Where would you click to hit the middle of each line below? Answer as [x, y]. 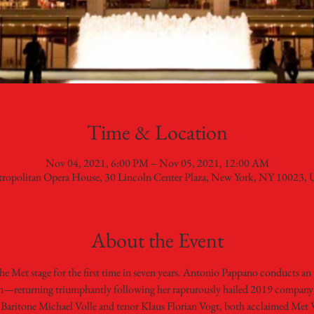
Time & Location [157, 132]
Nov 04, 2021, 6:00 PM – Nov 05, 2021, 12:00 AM [157, 163]
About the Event [157, 240]
